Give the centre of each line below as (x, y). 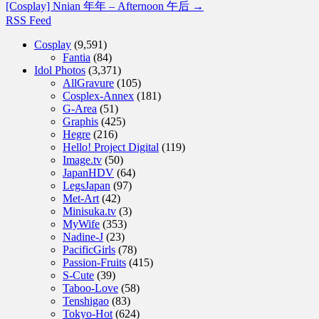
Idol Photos (60, 70)
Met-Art (81, 198)
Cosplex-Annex (98, 95)
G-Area (80, 108)
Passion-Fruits (94, 262)
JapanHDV (88, 172)
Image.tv (82, 159)
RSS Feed (28, 20)
